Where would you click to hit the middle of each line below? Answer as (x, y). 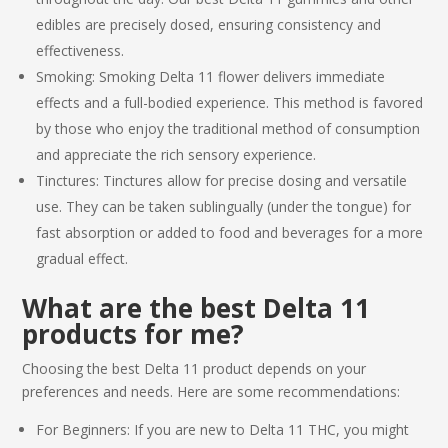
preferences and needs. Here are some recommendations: (211, 391)
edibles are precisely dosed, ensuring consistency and (209, 24)
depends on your (310, 368)
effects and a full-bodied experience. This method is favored (230, 102)
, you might (373, 429)
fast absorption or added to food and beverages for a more (230, 232)
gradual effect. (82, 258)
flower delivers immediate (300, 76)
